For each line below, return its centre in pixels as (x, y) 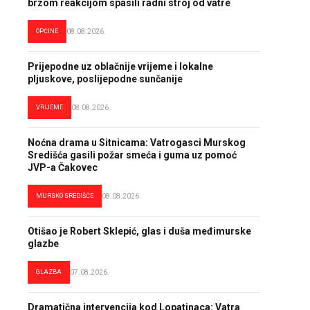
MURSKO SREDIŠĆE (65, 196)
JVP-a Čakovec (63, 167)
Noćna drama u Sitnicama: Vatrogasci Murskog (137, 143)
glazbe (43, 244)
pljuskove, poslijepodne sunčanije (105, 79)
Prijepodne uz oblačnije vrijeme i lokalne (120, 66)
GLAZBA (49, 272)
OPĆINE (47, 31)
